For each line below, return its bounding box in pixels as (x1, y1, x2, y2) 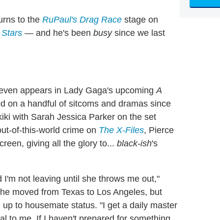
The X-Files (99, 125, 144, 136)
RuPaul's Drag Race (42, 15, 122, 25)
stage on (122, 15, 158, 25)
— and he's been (25, 28, 93, 38)
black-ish (117, 138, 152, 149)
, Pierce (144, 125, 174, 136)
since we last (114, 28, 165, 38)
